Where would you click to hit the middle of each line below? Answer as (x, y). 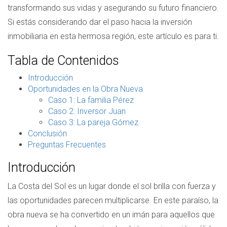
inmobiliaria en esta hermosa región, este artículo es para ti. (113, 36)
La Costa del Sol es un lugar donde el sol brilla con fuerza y (112, 186)
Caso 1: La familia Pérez (91, 100)
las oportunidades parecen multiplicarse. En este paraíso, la (113, 200)
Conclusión (47, 134)
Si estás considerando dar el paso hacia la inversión (100, 22)
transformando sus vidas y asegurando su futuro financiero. (113, 8)
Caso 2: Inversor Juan (87, 111)
